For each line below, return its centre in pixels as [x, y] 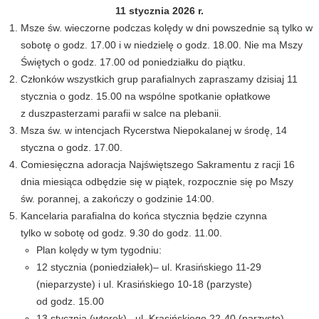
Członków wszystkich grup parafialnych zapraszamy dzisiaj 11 [159, 79]
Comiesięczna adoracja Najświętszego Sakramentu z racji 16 [158, 164]
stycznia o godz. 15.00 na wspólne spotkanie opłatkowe [146, 96]
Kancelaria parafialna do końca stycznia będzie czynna [144, 215]
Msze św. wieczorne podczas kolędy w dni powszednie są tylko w [167, 27]
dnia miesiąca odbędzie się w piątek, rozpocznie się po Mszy [157, 181]
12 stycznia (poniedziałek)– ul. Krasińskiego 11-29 [148, 267]
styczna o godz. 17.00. [72, 147]
